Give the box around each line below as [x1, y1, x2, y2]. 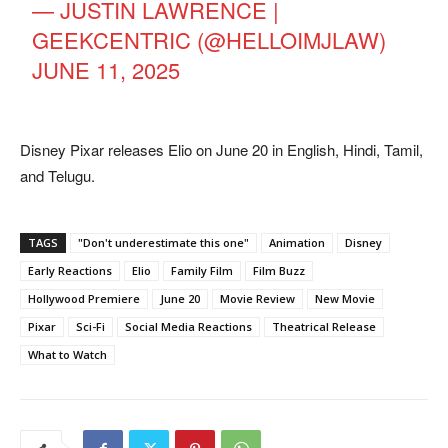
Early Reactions [28, 262, 112, 278]
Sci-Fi [76, 318, 105, 334]
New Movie [315, 290, 375, 306]
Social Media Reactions [125, 318, 252, 334]
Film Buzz [253, 262, 305, 278]
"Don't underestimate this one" [78, 234, 249, 250]
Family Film [171, 262, 233, 278]
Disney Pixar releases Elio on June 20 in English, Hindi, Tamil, [20, 138, 423, 160]
